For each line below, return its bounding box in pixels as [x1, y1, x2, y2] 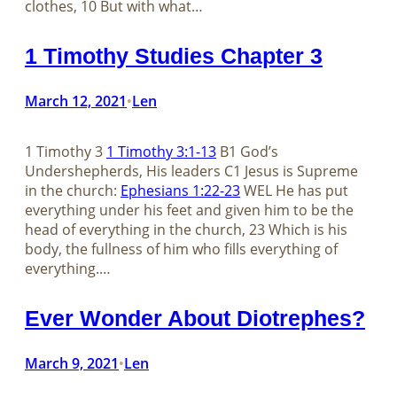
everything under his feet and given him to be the [25, 199, 354, 220]
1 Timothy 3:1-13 [106, 141, 216, 161]
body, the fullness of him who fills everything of [25, 238, 338, 259]
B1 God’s [216, 141, 278, 161]
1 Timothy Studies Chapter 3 [25, 43, 323, 69]
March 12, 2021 [25, 91, 127, 112]
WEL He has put [240, 180, 348, 200]
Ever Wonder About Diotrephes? [25, 305, 365, 331]
